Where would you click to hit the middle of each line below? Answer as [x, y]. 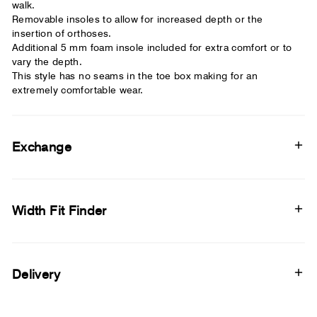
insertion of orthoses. [62, 33]
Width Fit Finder [59, 210]
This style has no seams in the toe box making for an [135, 75]
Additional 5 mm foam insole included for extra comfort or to [152, 47]
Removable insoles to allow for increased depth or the [138, 19]
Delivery [36, 274]
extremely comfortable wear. [78, 90]
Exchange [42, 146]
